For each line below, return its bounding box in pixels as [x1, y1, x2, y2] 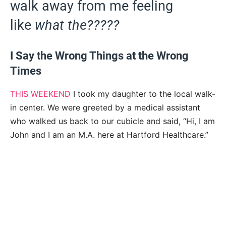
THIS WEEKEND [10, 88, 71, 99]
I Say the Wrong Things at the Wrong [10, 49, 189, 62]
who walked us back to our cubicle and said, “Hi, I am [10, 116, 215, 126]
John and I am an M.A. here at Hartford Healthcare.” [10, 129, 208, 140]
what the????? [35, 17, 120, 33]
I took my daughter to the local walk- [71, 88, 215, 99]
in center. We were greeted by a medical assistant [10, 102, 200, 112]
